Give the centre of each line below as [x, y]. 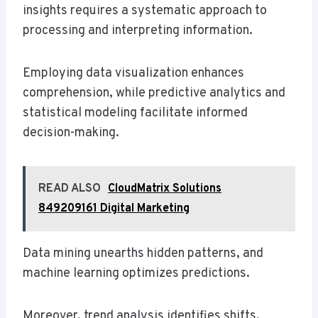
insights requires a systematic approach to [145, 11]
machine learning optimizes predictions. [136, 274]
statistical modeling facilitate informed [135, 114]
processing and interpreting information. [138, 31]
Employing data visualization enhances [133, 74]
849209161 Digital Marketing [114, 209]
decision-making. [71, 133]
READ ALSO [70, 189]
